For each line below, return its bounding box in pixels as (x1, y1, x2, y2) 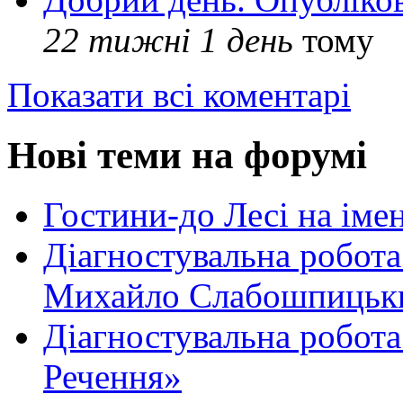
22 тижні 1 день (43, 20, 293, 59)
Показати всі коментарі (7, 75, 351, 114)
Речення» (43, 357, 182, 397)
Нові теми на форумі (7, 133, 367, 176)
